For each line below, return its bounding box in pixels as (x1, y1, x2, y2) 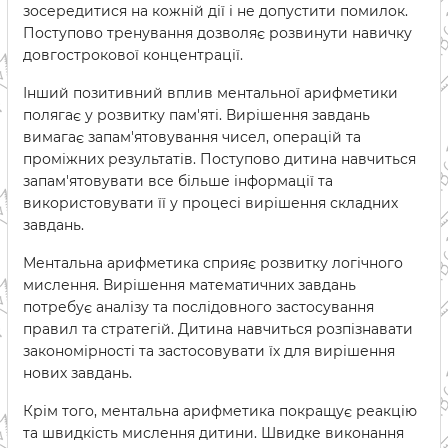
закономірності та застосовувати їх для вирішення (23, 342, 395, 360)
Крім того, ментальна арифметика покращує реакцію (23, 402, 417, 420)
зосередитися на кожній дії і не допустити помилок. (23, 2, 408, 20)
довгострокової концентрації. (23, 46, 243, 64)
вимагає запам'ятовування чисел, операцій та (23, 128, 361, 146)
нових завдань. (23, 364, 132, 382)
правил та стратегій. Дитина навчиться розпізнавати (23, 320, 413, 338)
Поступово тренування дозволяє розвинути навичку (23, 24, 412, 42)
